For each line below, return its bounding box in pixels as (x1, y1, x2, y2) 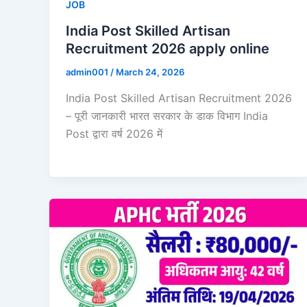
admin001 (66, 66, 110, 78)
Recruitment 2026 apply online (66, 40, 269, 58)
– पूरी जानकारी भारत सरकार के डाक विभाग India (66, 108, 268, 123)
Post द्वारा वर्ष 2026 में (66, 126, 162, 140)
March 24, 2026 (116, 66, 184, 78)
